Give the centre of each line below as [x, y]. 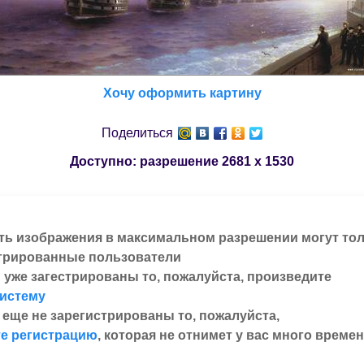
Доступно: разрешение [146, 162]
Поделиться [137, 133]
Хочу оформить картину [182, 93]
